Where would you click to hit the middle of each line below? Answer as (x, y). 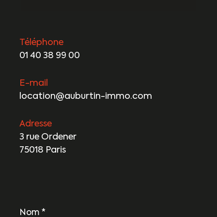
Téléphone (41, 43)
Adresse (36, 124)
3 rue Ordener (48, 137)
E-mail (34, 84)
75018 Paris (43, 150)
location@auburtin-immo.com (86, 97)
